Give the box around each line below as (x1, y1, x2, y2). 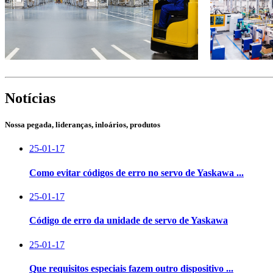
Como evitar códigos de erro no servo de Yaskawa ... (29, 167, 244, 178)
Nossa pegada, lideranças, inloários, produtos (5, 120, 160, 130)
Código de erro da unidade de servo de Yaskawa (29, 215, 228, 226)
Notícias (5, 90, 55, 107)
